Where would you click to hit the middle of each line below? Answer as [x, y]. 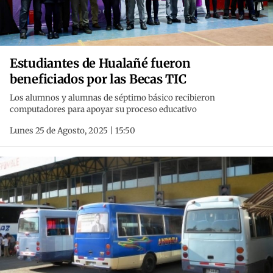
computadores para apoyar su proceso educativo [103, 110]
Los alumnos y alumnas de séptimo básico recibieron [112, 98]
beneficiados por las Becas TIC [98, 79]
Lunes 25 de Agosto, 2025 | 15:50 [73, 131]
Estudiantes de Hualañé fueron [100, 63]
